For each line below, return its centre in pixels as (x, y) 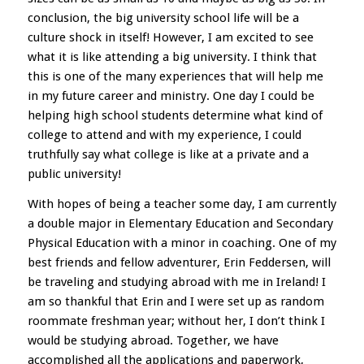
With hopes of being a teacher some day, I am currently (182, 204)
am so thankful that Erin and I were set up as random (175, 302)
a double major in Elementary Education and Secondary (180, 224)
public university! (74, 174)
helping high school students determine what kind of (175, 116)
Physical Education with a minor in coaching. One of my (182, 243)
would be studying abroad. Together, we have (153, 341)
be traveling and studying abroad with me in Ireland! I (176, 282)
